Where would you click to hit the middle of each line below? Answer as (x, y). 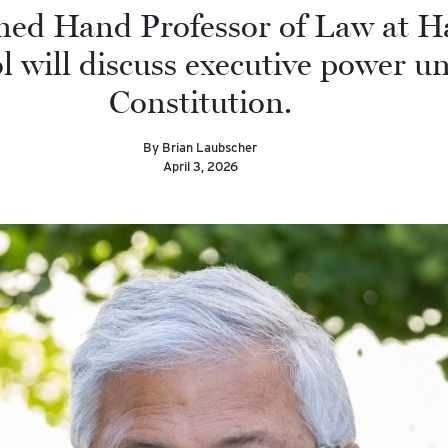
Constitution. (200, 103)
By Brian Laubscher (200, 147)
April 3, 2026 (200, 166)
